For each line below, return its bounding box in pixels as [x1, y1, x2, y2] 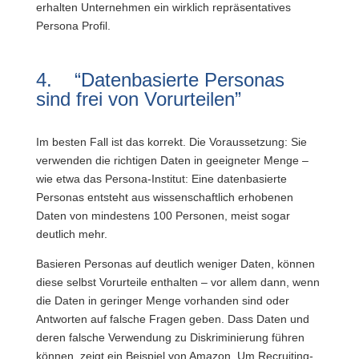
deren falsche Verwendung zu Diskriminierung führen [35, 331, 305, 344]
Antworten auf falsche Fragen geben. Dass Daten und [35, 313, 309, 325]
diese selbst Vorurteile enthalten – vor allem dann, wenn [35, 276, 320, 288]
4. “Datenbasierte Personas [35, 69, 284, 91]
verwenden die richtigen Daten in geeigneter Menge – [35, 154, 309, 167]
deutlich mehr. [35, 228, 107, 240]
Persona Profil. [35, 19, 111, 32]
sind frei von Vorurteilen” [35, 88, 241, 110]
